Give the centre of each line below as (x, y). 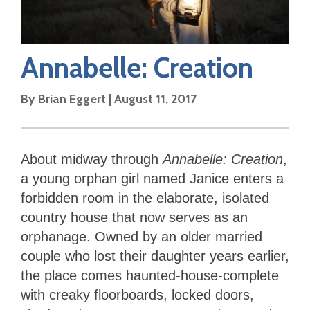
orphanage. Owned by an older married (142, 237)
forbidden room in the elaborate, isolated (145, 198)
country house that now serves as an (134, 218)
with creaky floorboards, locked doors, (137, 295)
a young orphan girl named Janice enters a (152, 179)
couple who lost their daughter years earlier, (155, 256)
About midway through (92, 159)
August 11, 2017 (155, 99)
